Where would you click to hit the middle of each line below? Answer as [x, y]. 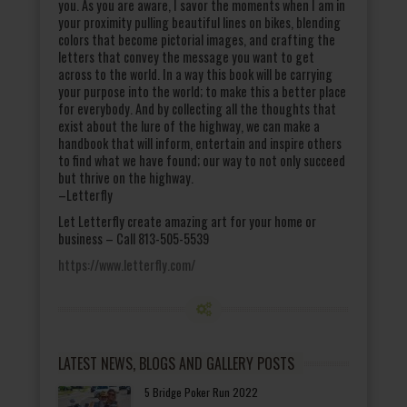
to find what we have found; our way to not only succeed [202, 160]
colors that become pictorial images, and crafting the [197, 39]
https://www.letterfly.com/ [127, 264]
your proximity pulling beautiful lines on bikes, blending [199, 22]
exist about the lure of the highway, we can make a [189, 125]
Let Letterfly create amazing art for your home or [187, 221]
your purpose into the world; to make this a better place [202, 91]
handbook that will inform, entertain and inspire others [200, 143]
